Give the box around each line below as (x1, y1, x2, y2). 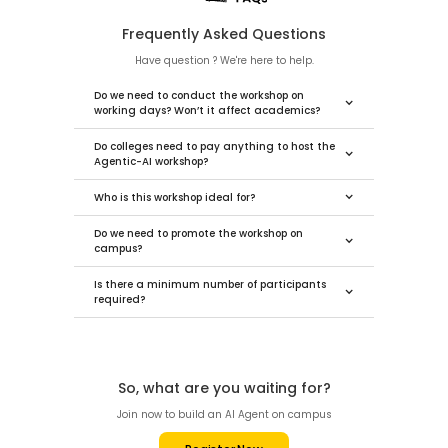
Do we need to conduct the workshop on (94, 87, 304, 103)
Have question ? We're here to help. (134, 52, 314, 68)
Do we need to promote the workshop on (94, 225, 303, 241)
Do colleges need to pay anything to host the (94, 138, 335, 154)
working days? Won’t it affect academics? (94, 102, 320, 118)
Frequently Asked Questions (122, 23, 326, 44)
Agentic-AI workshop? (94, 153, 208, 169)
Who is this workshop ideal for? (94, 189, 255, 205)
